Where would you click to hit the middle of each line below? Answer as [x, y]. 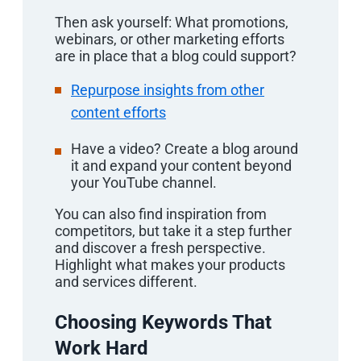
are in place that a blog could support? [176, 56]
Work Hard [102, 348]
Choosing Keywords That [163, 322]
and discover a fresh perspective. [160, 247]
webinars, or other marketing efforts [170, 39]
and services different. [126, 281]
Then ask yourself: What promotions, [172, 22]
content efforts [118, 112]
